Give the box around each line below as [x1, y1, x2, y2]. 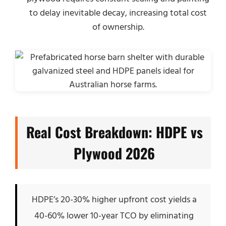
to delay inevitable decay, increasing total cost [29, 7, 207, 19]
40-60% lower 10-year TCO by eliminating [34, 209, 194, 222]
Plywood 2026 [74, 143, 155, 163]
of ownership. [92, 21, 144, 33]
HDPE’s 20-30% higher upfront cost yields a [31, 193, 197, 206]
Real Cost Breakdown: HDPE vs [26, 122, 203, 142]
